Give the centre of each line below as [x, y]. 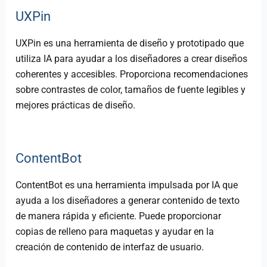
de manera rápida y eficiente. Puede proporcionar [119, 216]
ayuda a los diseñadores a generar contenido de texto [128, 201]
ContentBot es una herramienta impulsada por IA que [127, 185]
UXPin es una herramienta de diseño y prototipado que [130, 44]
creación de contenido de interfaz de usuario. [110, 247]
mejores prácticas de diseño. [76, 105]
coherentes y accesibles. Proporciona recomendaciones [132, 74]
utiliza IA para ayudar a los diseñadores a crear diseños [132, 59]
